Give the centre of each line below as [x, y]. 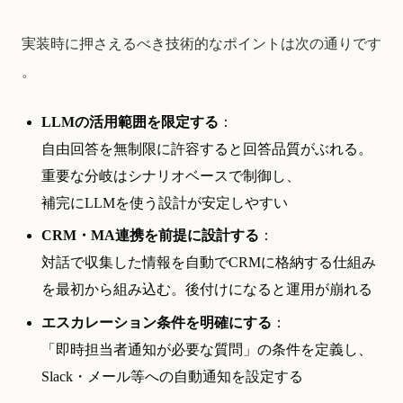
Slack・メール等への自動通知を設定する [173, 376]
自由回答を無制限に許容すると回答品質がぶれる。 [207, 148]
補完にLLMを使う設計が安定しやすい [165, 202]
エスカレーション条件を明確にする [157, 322]
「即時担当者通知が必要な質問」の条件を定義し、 [207, 349]
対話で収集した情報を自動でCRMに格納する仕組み [209, 263]
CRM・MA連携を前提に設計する [151, 236]
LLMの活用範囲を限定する [130, 121]
